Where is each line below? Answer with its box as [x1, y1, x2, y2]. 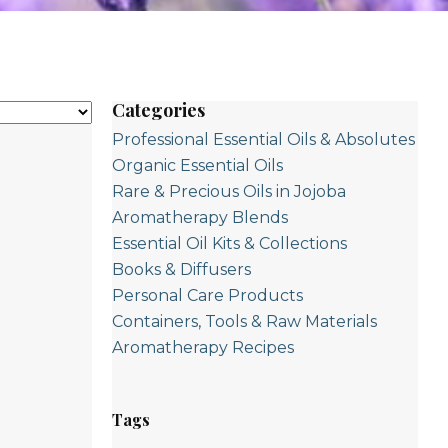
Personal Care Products [112, 286, 303, 305]
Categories [112, 98, 205, 122]
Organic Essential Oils [112, 156, 283, 175]
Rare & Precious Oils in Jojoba [112, 182, 346, 201]
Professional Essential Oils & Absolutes [112, 130, 415, 149]
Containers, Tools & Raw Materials [112, 312, 377, 331]
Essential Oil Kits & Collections [112, 234, 347, 253]
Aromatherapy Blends [112, 208, 288, 227]
